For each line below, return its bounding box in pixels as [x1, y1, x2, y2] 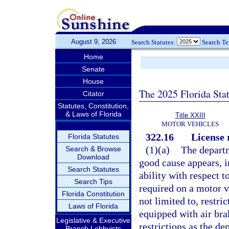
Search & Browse [65, 145, 121, 153]
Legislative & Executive [56, 216, 130, 224]
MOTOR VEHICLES [162, 120, 219, 128]
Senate [82, 65, 105, 73]
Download [77, 153, 109, 161]
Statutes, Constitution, [58, 102, 129, 110]
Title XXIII [175, 111, 205, 119]
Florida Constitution [62, 190, 125, 198]
